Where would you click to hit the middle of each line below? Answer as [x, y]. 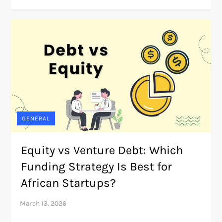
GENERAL [36, 119]
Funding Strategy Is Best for [97, 167]
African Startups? [69, 183]
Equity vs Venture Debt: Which [102, 150]
